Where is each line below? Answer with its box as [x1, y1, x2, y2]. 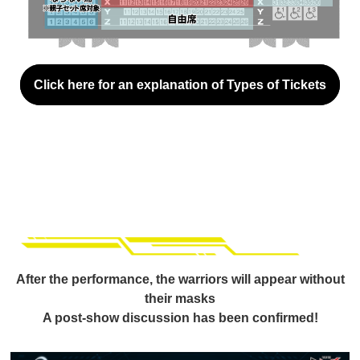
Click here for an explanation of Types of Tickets [34, 77, 326, 92]
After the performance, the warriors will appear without [15, 272, 345, 286]
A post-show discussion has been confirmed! [42, 310, 318, 325]
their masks [145, 291, 215, 305]
